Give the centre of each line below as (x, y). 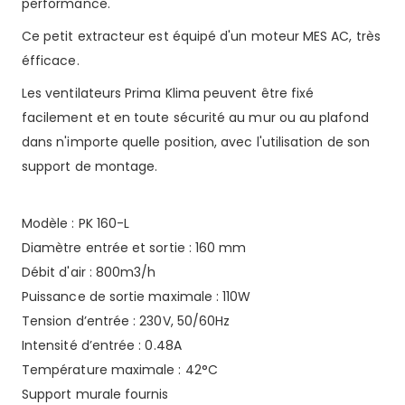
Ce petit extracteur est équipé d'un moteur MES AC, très (201, 36)
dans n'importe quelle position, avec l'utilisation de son (196, 142)
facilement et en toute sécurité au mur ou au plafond (195, 118)
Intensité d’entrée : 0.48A (102, 345)
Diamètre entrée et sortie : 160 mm (134, 248)
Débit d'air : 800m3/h (89, 272)
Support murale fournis (95, 394)
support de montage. (90, 166)
